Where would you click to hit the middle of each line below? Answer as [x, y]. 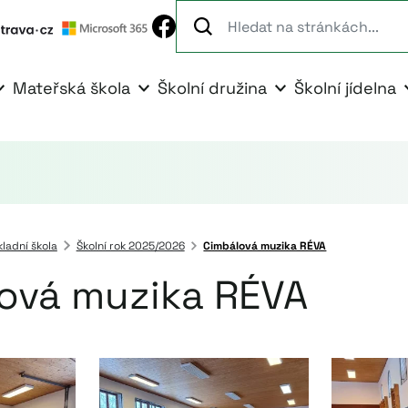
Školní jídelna [345, 88]
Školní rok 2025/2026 [130, 246]
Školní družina [212, 88]
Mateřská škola [71, 88]
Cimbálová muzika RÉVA [265, 246]
